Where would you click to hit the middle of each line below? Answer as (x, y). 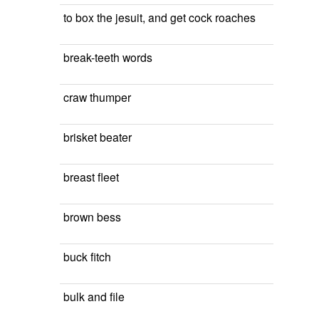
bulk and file (94, 296)
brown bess (92, 216)
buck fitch (87, 256)
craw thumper (97, 97)
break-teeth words (108, 57)
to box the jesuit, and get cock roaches (159, 17)
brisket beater (98, 137)
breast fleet (91, 177)
